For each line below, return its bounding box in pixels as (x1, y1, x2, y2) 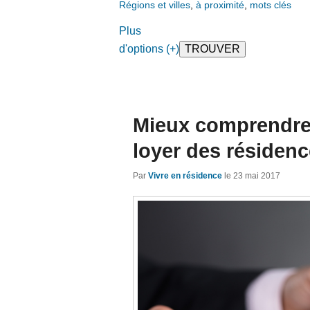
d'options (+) (119, 42, 179, 55)
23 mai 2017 (233, 171, 280, 181)
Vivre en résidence (148, 171, 222, 181)
